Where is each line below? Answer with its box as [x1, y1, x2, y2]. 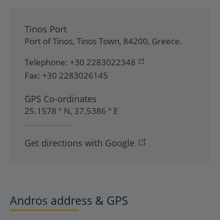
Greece [152, 35, 180, 47]
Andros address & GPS [10, 192, 128, 208]
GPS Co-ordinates [25, 93, 97, 105]
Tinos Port [25, 23, 67, 35]
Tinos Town [77, 35, 119, 47]
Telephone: [25, 56, 68, 68]
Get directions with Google [25, 137, 135, 149]
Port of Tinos [25, 35, 73, 47]
